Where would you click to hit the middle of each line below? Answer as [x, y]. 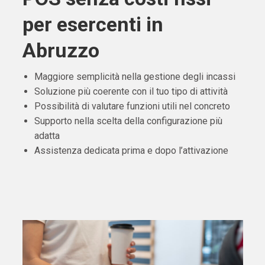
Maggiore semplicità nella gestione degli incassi [135, 77]
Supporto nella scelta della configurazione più [128, 121]
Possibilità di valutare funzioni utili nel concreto [132, 106]
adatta [47, 136]
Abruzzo [61, 51]
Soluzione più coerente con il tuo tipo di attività [131, 92]
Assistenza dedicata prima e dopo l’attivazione [131, 151]
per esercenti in [93, 25]
